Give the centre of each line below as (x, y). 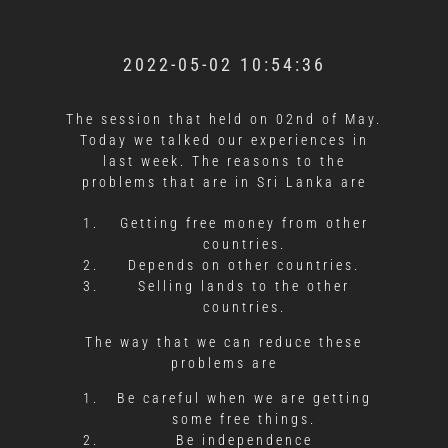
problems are (224, 362)
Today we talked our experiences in (224, 139)
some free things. (244, 418)
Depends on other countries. (244, 264)
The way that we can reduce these (224, 341)
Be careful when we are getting (244, 397)
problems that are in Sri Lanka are (224, 181)
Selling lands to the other (244, 285)
